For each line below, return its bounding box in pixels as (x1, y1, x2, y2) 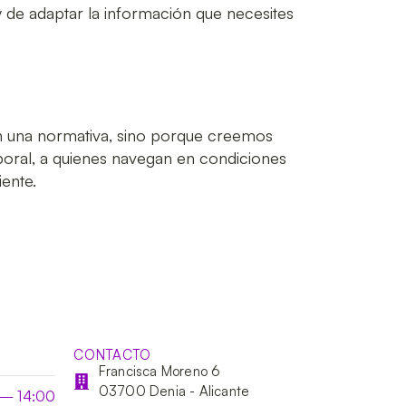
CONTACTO (73, 345, 151, 363)
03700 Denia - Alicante (98, 382, 250, 400)
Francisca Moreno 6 (98, 362, 221, 380)
